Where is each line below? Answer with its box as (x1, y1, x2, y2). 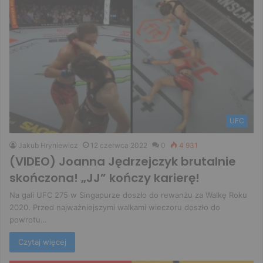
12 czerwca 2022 (90, 141, 147, 150)
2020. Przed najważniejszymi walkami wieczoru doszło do (9, 203, 220, 213)
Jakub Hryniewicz (18, 141, 78, 150)
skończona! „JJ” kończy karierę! (9, 170, 200, 187)
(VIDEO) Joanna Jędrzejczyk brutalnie (9, 153, 236, 170)
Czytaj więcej (18, 237, 66, 247)
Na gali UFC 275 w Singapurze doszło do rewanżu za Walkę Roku (9, 190, 247, 200)
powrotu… (9, 215, 47, 225)
